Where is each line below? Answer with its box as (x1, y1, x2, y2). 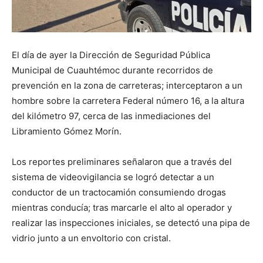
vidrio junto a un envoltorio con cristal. (12, 232, 171, 244)
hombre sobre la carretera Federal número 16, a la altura (12, 95, 244, 106)
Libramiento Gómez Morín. (12, 125, 122, 137)
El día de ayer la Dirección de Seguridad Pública (12, 49, 210, 60)
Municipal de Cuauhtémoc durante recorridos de (12, 64, 213, 76)
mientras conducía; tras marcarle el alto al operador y (12, 201, 232, 213)
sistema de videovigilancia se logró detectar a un (12, 171, 214, 183)
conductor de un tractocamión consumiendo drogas (12, 186, 226, 198)
